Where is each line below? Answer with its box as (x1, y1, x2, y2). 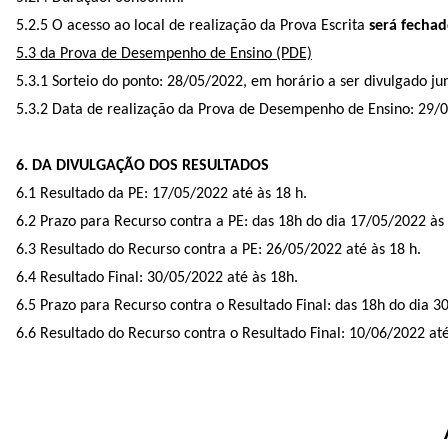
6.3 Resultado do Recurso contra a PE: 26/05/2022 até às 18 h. (16, 241, 421, 258)
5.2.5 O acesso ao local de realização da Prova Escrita (16, 17, 369, 34)
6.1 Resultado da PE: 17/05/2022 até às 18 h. (16, 185, 307, 202)
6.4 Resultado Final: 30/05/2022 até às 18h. (16, 269, 298, 286)
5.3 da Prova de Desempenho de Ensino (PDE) (16, 45, 312, 62)
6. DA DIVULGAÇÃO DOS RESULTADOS (16, 157, 269, 174)
